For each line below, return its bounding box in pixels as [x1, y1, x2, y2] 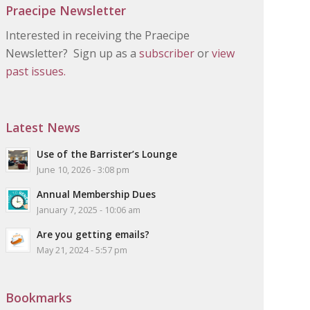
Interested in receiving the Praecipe [6, 28, 190, 44]
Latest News [6, 118, 80, 136]
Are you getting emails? [37, 227, 149, 241]
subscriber [139, 46, 194, 62]
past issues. [6, 64, 66, 80]
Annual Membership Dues [37, 187, 156, 201]
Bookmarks [6, 289, 72, 306]
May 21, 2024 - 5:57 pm [37, 244, 127, 256]
